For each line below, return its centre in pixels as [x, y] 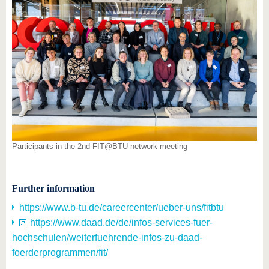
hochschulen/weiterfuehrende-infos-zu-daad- [107, 237]
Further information [53, 188]
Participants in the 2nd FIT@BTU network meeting [100, 146]
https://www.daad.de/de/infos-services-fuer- [121, 222]
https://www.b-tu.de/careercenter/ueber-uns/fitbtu [122, 207]
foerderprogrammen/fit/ [60, 252]
